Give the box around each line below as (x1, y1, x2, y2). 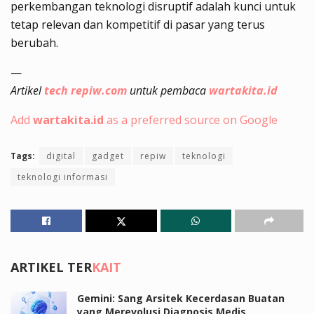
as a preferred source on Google (104, 111, 278, 128)
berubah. (11, 34, 58, 50)
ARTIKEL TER (11, 258, 92, 275)
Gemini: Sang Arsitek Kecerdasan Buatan (77, 291, 285, 305)
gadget (92, 149, 124, 162)
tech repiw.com (44, 82, 127, 98)
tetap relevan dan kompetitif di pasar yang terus (11, 16, 265, 32)
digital (46, 149, 76, 162)
